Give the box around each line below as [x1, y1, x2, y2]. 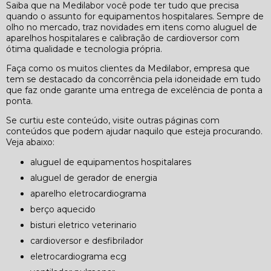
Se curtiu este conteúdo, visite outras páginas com [6, 115, 220, 126]
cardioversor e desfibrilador [30, 235, 143, 247]
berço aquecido [30, 204, 96, 215]
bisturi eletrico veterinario [30, 220, 137, 231]
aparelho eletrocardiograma [30, 188, 146, 200]
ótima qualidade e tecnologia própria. [6, 44, 162, 55]
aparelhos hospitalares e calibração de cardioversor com [6, 33, 240, 44]
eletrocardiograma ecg [30, 251, 126, 263]
